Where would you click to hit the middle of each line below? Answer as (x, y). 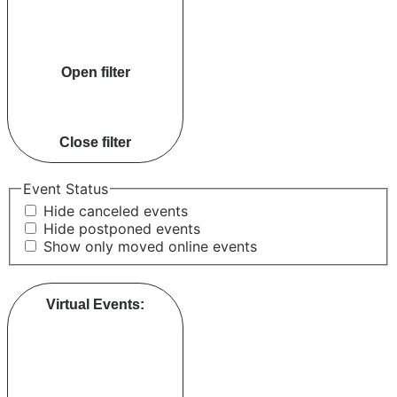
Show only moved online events (150, 247)
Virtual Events (93, 304)
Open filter (95, 72)
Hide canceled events (116, 211)
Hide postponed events (122, 229)
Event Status (66, 188)
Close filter (95, 142)
